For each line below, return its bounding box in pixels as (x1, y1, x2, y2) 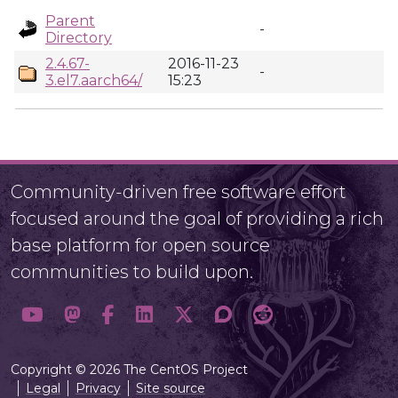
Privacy (76, 380, 121, 396)
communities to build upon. (11, 261, 253, 283)
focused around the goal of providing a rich (11, 208, 384, 229)
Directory (45, 29, 112, 46)
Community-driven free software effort (11, 181, 346, 203)
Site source (136, 380, 205, 396)
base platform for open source (11, 235, 270, 256)
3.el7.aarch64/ (45, 72, 142, 89)
